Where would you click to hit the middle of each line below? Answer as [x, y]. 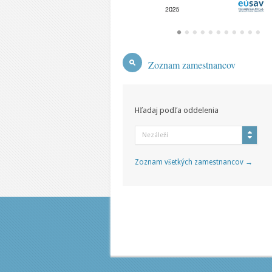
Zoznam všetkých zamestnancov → [194, 162]
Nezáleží [155, 135]
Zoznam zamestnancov [192, 65]
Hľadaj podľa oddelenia [177, 110]
